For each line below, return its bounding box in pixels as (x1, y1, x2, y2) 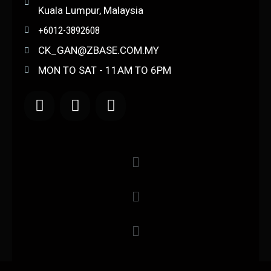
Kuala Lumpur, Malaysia (38, 4, 143, 16)
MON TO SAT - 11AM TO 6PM (38, 64, 171, 76)
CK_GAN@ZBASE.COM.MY (38, 44, 159, 56)
